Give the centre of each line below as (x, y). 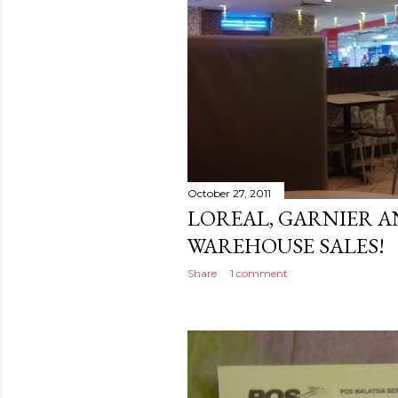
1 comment (259, 273)
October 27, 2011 (229, 193)
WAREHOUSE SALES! (286, 245)
